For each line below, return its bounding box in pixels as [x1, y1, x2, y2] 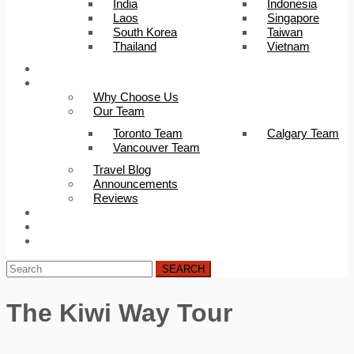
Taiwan [267, 25, 303, 39]
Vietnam [267, 40, 310, 53]
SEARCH [162, 263, 205, 275]
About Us [50, 77, 96, 89]
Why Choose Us [93, 90, 179, 104]
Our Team [93, 104, 145, 118]
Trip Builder [50, 62, 107, 75]
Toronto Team [113, 126, 183, 140]
